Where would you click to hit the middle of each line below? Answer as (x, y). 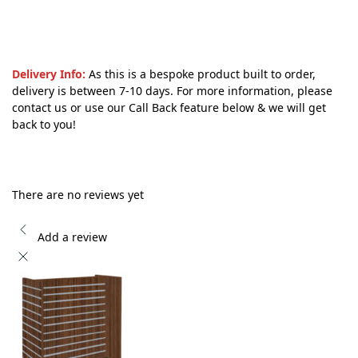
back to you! (44, 124)
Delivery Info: (49, 74)
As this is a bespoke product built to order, (201, 74)
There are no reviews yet (78, 195)
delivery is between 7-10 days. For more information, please (172, 90)
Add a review (72, 237)
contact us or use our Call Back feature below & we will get (169, 107)
